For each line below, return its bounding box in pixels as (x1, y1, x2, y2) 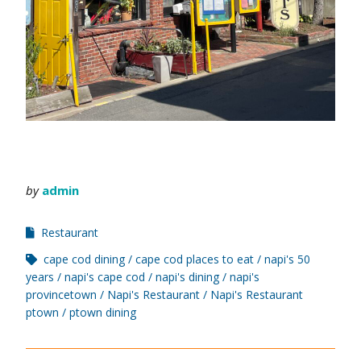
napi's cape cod (64, 269, 145, 285)
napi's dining (156, 269, 219, 285)
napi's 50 (264, 251, 310, 268)
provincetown (26, 287, 97, 303)
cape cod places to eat (135, 251, 254, 268)
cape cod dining (44, 251, 125, 268)
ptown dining (69, 305, 136, 321)
